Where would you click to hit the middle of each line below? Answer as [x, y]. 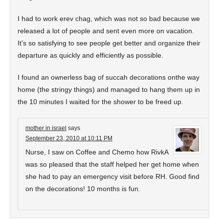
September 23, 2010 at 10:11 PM [69, 138]
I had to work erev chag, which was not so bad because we [109, 19]
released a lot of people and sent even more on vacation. [106, 31]
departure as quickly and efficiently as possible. [90, 55]
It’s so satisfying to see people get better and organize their [109, 43]
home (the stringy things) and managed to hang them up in [109, 89]
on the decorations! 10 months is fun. [83, 189]
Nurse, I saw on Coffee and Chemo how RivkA [97, 152]
